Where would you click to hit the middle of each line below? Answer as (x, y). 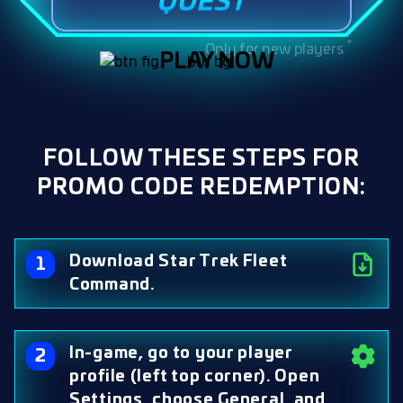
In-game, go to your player (181, 354)
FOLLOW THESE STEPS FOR (201, 159)
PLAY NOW (217, 62)
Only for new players (277, 49)
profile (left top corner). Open (195, 377)
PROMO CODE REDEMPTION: (201, 188)
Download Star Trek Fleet (179, 262)
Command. (112, 285)
